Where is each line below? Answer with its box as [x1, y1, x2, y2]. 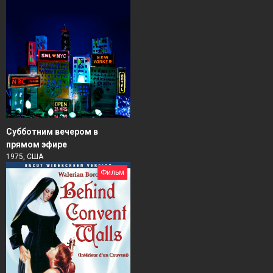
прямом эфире [6, 139, 67, 149]
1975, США [6, 152, 43, 161]
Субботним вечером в [6, 126, 98, 136]
